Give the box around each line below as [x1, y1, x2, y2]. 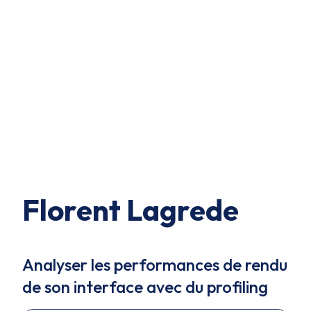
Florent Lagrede [22, 192, 239, 228]
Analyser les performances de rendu [22, 254, 287, 275]
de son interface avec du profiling [22, 276, 268, 297]
